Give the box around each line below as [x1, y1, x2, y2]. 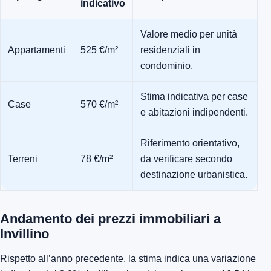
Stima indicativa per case [140, 91, 248, 102]
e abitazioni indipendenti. [140, 107, 248, 118]
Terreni [8, 154, 38, 165]
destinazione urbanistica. [140, 169, 247, 180]
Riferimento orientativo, [140, 138, 240, 149]
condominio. [140, 60, 193, 71]
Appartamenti [8, 45, 65, 56]
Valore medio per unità [140, 29, 237, 40]
